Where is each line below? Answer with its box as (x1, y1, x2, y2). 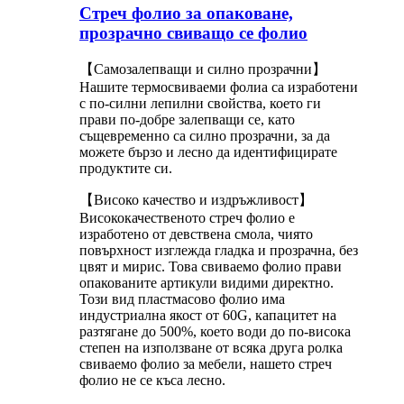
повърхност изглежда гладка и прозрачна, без (79, 242, 358, 258)
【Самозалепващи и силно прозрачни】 (79, 60, 326, 77)
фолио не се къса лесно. (79, 372, 225, 388)
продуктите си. (79, 160, 172, 176)
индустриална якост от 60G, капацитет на (79, 307, 336, 323)
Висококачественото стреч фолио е (79, 209, 295, 225)
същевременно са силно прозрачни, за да (79, 127, 330, 143)
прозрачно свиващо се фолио (79, 23, 308, 43)
